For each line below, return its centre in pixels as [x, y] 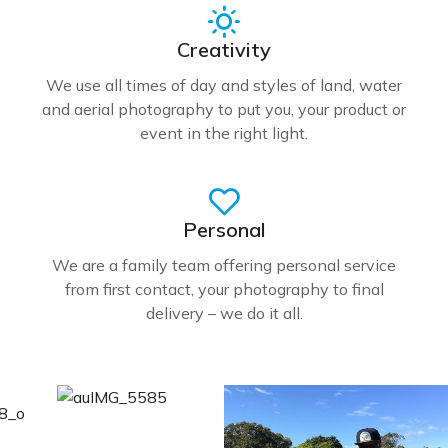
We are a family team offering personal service [224, 264]
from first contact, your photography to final [224, 288]
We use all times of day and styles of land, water [224, 84]
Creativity [224, 49]
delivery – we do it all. [224, 312]
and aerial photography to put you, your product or [224, 108]
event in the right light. [224, 132]
